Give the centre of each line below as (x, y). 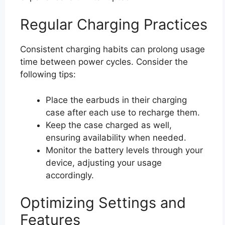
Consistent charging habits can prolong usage (113, 49)
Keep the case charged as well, (109, 125)
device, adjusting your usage (104, 162)
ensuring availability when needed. (116, 137)
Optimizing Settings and (103, 203)
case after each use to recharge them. (123, 112)
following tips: (48, 74)
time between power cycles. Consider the (104, 62)
